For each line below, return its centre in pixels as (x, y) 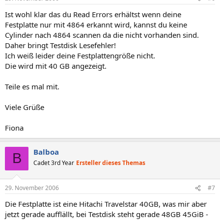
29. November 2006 (32, 188)
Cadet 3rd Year (54, 163)
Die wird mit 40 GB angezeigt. (56, 66)
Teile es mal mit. (32, 86)
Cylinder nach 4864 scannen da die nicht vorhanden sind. (102, 35)
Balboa (46, 151)
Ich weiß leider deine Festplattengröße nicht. (80, 55)
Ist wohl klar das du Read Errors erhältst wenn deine (93, 14)
